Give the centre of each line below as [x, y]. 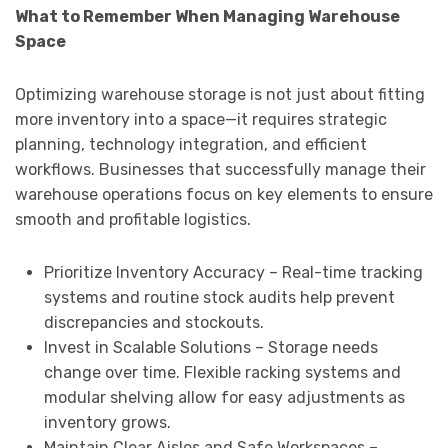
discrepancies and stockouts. [153, 323]
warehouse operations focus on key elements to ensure [224, 195]
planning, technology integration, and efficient [191, 145]
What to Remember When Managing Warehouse [207, 17]
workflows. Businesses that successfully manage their [220, 170]
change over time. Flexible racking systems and [222, 373]
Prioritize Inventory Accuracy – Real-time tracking [233, 273]
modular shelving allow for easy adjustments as [224, 398]
